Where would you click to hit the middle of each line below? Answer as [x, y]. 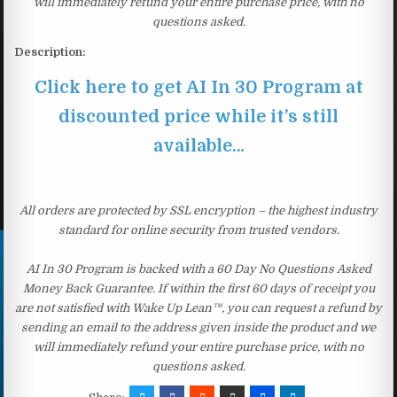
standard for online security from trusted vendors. [198, 230]
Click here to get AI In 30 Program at [198, 87]
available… [198, 145]
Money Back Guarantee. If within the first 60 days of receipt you [198, 288]
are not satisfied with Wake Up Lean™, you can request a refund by [198, 307]
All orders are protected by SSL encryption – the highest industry [198, 210]
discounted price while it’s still [198, 116]
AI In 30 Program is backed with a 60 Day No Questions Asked [198, 269]
